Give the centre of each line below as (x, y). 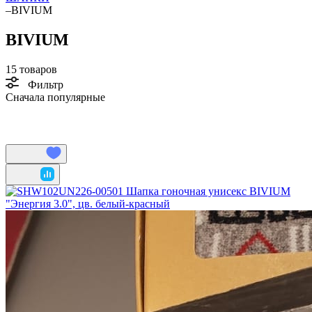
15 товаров (31, 69)
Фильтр (46, 84)
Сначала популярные (55, 97)
